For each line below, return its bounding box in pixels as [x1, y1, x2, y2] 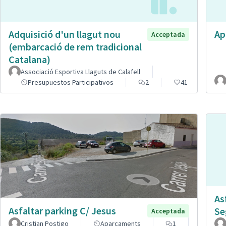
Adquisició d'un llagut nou [9, 27, 121, 40]
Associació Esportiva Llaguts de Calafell [21, 67, 140, 76]
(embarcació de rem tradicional [9, 40, 142, 53]
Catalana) [9, 52, 50, 66]
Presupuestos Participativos [28, 77, 114, 87]
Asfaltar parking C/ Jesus [9, 204, 116, 217]
